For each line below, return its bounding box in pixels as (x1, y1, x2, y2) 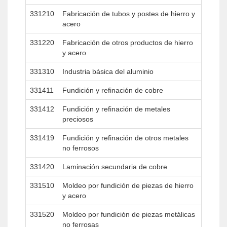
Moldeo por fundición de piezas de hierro (62, 181, 194, 190)
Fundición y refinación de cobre (62, 86, 163, 94)
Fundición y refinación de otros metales (62, 134, 188, 142)
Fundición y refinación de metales (62, 105, 170, 113)
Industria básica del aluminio (62, 67, 154, 75)
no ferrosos (62, 144, 99, 152)
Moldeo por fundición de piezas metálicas (62, 210, 195, 218)
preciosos (62, 115, 93, 123)
